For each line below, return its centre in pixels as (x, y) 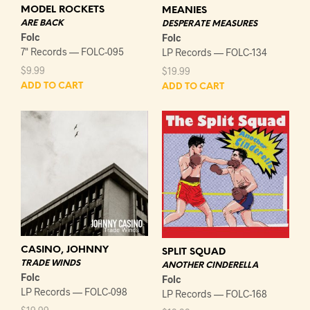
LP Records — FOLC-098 (74, 292)
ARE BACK (42, 23)
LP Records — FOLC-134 (215, 52)
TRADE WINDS (51, 264)
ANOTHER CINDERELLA (210, 265)
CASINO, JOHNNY (65, 250)
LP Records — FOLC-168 (215, 293)
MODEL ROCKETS (63, 10)
